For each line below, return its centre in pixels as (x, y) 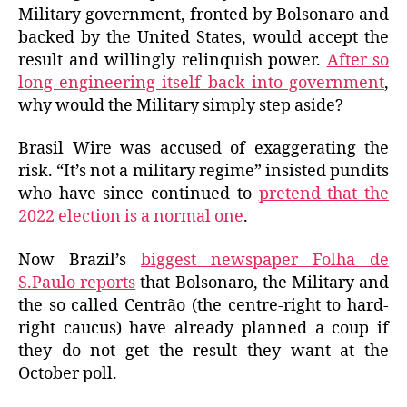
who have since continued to (139, 194)
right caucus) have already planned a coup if (203, 328)
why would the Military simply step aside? (181, 105)
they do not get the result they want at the (203, 351)
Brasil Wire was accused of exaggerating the (203, 149)
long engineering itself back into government (201, 83)
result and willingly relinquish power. (173, 60)
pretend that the (324, 194)
